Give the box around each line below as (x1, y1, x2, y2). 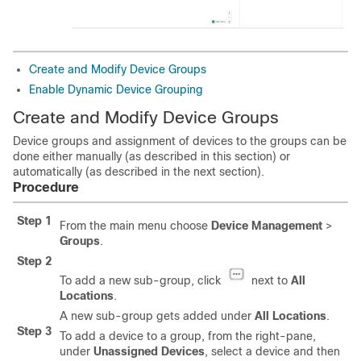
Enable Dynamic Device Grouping (29, 83, 203, 97)
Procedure (13, 180, 79, 195)
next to (248, 274, 291, 288)
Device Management (211, 219, 322, 233)
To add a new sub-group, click (60, 274, 224, 288)
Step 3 (17, 325, 52, 338)
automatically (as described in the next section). (13, 165, 264, 179)
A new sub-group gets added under (60, 309, 255, 323)
